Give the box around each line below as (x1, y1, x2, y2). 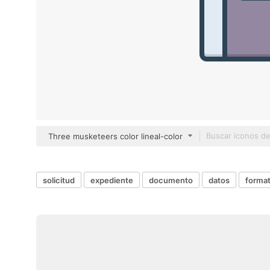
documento (149, 175, 193, 185)
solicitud (43, 175, 75, 185)
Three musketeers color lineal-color (48, 131, 183, 141)
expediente (90, 175, 133, 185)
